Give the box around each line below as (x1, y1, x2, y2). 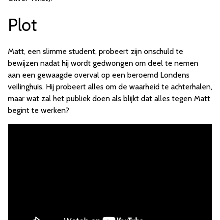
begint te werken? (8, 106, 69, 115)
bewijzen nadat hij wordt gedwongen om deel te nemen (8, 58, 198, 68)
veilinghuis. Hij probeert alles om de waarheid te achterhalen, (8, 82, 212, 92)
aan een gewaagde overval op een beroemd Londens (8, 70, 190, 80)
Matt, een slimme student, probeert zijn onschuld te (8, 47, 183, 56)
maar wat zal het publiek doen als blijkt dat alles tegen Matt (8, 94, 210, 104)
